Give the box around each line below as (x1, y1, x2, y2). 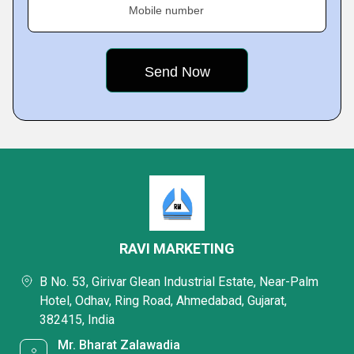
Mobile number (129, 4, 204, 17)
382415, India (40, 312, 115, 327)
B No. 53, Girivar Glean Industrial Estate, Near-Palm (40, 274, 318, 289)
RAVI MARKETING (119, 240, 235, 257)
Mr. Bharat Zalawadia (58, 337, 181, 352)
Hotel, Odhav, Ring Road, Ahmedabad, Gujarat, (40, 293, 287, 308)
